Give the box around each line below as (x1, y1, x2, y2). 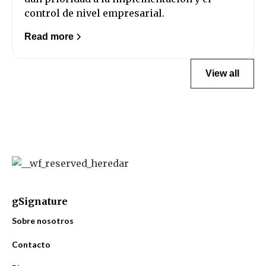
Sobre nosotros (12, 215, 74, 226)
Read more (24, 31, 74, 42)
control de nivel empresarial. (24, 7, 164, 19)
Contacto (12, 239, 50, 249)
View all (205, 68, 239, 79)
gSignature (12, 195, 68, 207)
